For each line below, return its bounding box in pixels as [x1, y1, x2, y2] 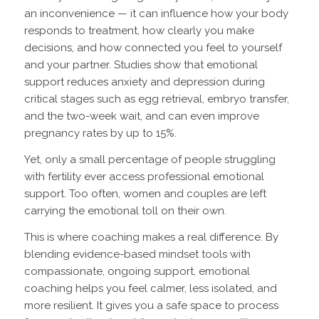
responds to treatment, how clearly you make [23, 24, 254, 38]
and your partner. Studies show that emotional [23, 58, 258, 72]
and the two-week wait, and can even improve [23, 110, 259, 123]
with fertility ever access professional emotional [23, 170, 264, 184]
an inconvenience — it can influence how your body [23, 7, 288, 21]
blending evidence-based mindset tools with [23, 247, 251, 261]
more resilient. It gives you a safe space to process [23, 298, 278, 312]
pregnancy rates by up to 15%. [23, 127, 177, 140]
